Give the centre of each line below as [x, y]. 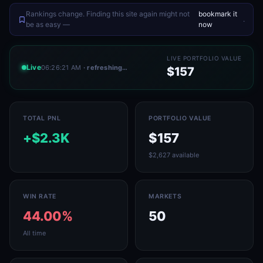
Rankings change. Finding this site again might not [108, 14]
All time [34, 233]
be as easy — [48, 24]
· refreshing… [106, 67]
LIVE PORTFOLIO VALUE [204, 58]
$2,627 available [174, 155]
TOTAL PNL [42, 118]
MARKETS [165, 196]
